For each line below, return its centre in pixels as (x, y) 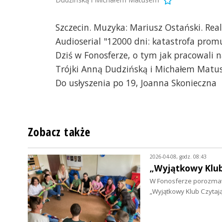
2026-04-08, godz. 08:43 (178, 157)
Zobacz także (59, 132)
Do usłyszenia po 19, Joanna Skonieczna (136, 83)
